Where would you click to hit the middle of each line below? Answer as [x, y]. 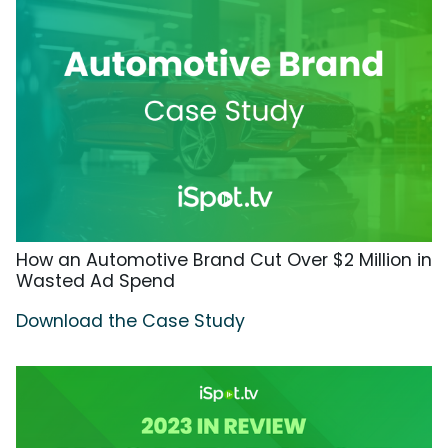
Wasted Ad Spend [95, 281]
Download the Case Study [130, 321]
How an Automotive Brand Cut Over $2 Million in [224, 260]
